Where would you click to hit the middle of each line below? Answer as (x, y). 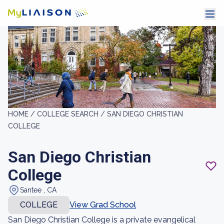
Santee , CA (38, 190)
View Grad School (103, 205)
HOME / (22, 114)
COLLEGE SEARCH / (72, 114)
